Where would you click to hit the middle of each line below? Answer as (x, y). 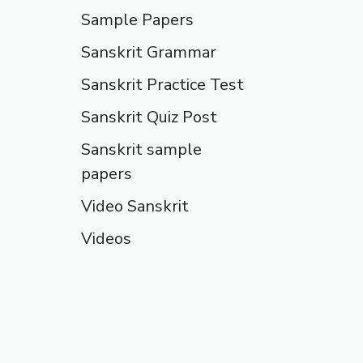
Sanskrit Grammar (149, 52)
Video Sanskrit (135, 206)
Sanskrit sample (141, 149)
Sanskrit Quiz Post (149, 117)
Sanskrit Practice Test (162, 85)
